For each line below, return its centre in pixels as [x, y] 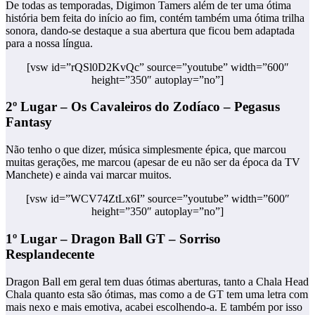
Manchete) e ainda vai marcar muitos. [89, 175]
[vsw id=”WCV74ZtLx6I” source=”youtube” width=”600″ [157, 199]
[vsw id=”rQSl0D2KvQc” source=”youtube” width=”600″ [157, 67]
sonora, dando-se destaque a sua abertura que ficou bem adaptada [150, 30]
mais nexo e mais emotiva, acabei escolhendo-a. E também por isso [154, 307]
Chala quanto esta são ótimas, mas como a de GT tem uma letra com [157, 294]
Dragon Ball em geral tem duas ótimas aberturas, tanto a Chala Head [157, 281]
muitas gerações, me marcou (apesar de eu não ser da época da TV [153, 162]
